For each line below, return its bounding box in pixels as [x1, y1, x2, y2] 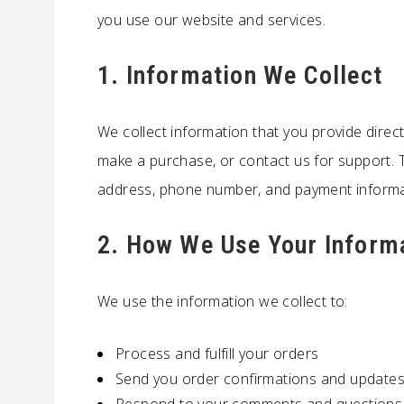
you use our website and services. [97, 10, 326, 30]
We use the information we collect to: [97, 291, 348, 311]
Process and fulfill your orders [115, 344, 319, 363]
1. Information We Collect [97, 60, 382, 90]
